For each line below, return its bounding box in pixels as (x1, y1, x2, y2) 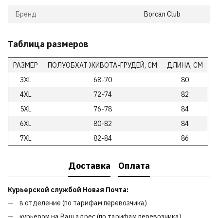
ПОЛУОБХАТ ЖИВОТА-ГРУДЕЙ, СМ (48, 61, 157, 70)
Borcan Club (144, 10, 181, 18)
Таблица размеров (8, 38, 89, 50)
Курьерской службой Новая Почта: (8, 185, 128, 194)
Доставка (68, 160, 110, 171)
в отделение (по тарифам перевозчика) (19, 199, 147, 207)
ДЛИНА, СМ (167, 61, 203, 70)
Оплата (118, 160, 150, 171)
